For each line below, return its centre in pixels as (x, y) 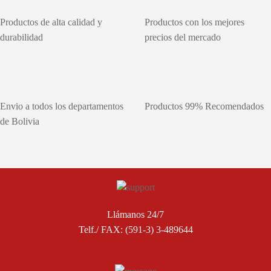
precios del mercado (183, 38)
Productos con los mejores (194, 22)
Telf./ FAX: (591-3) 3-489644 (135, 230)
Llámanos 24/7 (135, 215)
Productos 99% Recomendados (204, 106)
